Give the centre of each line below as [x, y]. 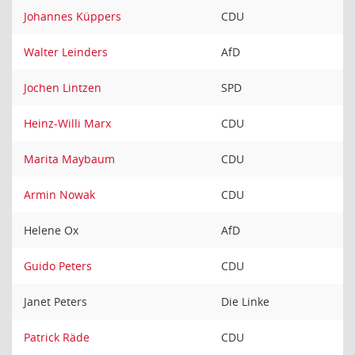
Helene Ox [51, 230]
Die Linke [245, 302]
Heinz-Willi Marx [67, 123]
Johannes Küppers [73, 16]
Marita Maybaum [69, 159]
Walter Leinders [66, 52]
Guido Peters [58, 266]
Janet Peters [55, 302]
